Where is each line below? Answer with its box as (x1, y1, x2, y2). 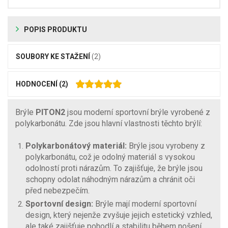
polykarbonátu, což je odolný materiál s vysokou (25, 152, 195, 162)
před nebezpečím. (25, 185, 90, 195)
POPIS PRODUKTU (24, 25, 87, 34)
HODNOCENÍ (16, 79, 59, 88)
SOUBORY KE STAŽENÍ (16, 52, 92, 61)
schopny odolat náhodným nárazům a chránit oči (25, 174, 195, 184)
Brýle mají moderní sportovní (93, 198, 196, 209)
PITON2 (36, 107, 65, 117)
